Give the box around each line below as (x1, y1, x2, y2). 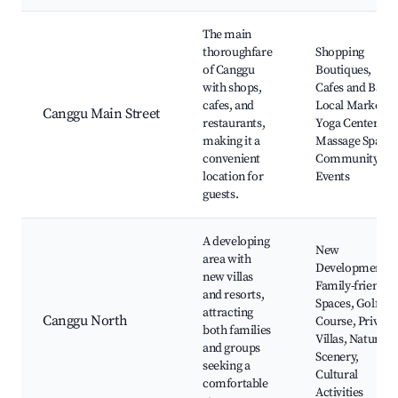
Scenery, (315, 349, 359, 366)
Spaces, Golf (315, 296, 379, 313)
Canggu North (43, 312, 128, 330)
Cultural (315, 367, 358, 384)
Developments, (315, 260, 394, 277)
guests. (203, 187, 239, 203)
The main (203, 27, 251, 44)
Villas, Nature (315, 331, 386, 348)
